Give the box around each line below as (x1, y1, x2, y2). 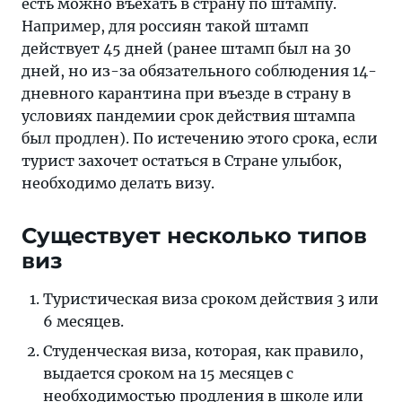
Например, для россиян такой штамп (22, 16, 309, 35)
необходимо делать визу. (22, 173, 214, 192)
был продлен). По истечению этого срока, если (22, 128, 378, 147)
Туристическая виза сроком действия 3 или (43, 289, 379, 308)
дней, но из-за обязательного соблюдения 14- (22, 61, 377, 80)
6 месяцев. (43, 311, 124, 330)
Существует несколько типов (22, 222, 367, 249)
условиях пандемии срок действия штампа (22, 106, 355, 125)
